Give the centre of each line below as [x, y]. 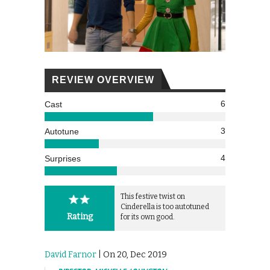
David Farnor [71, 254]
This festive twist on [153, 196]
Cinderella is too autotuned [165, 206]
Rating [80, 216]
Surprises [63, 158]
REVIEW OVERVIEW [103, 80]
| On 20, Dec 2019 [132, 254]
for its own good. [148, 217]
